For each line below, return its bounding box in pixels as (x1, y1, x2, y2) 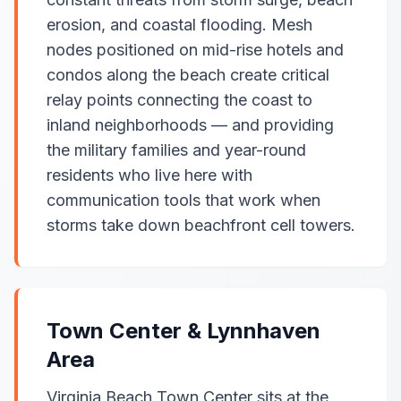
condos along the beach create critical (47, 65, 329, 84)
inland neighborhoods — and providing (47, 115, 334, 134)
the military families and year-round (47, 141, 306, 159)
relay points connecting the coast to (47, 90, 312, 109)
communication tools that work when (47, 191, 320, 209)
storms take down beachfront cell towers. (47, 216, 355, 235)
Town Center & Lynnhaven (47, 318, 320, 344)
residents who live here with (47, 166, 252, 184)
